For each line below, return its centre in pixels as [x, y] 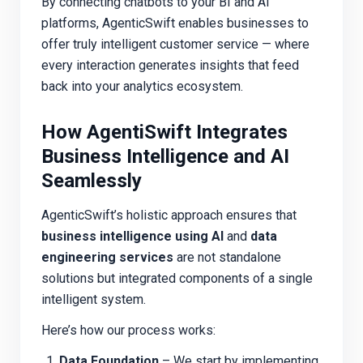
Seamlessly [92, 181]
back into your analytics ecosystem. [142, 86]
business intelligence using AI [132, 236]
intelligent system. [94, 299]
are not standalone [227, 257]
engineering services [107, 257]
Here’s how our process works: [128, 330]
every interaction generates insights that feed [170, 65]
